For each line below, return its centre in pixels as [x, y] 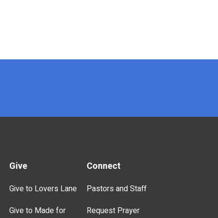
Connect [104, 166]
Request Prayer [113, 211]
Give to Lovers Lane [43, 189]
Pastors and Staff [117, 189]
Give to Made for [38, 211]
